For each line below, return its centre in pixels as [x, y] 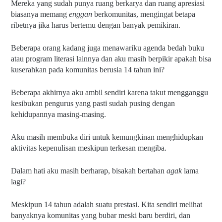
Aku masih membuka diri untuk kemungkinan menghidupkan [107, 137]
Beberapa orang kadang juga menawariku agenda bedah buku [108, 48]
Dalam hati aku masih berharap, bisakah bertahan [89, 171]
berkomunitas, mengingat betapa [145, 14]
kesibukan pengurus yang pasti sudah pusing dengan [93, 104]
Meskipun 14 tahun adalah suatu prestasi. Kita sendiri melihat [107, 205]
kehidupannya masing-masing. [58, 114]
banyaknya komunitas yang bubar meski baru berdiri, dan [101, 216]
